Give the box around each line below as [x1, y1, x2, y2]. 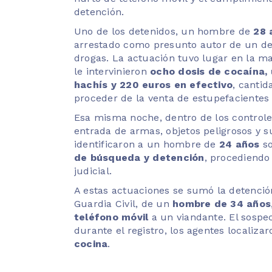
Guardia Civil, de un [74, 197, 173, 209]
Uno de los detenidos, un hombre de [74, 25, 254, 37]
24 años [219, 138, 260, 150]
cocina [74, 237, 108, 250]
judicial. [74, 165, 112, 177]
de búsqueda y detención [74, 151, 205, 163]
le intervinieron [74, 65, 151, 77]
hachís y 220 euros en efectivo [74, 78, 233, 90]
